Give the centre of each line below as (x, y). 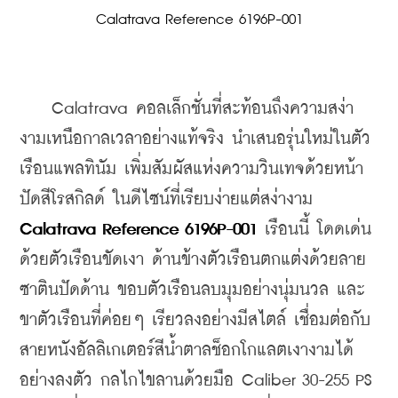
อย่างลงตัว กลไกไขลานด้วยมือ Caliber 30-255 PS (195, 380)
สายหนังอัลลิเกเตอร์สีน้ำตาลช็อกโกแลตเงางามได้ (187, 350)
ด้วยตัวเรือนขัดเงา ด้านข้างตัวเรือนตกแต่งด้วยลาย (193, 259)
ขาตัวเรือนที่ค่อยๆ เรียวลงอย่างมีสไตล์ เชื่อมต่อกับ (195, 320)
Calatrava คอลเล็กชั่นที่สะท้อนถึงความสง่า (187, 108)
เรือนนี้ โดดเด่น (314, 229)
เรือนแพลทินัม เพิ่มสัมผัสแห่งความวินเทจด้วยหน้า (191, 169)
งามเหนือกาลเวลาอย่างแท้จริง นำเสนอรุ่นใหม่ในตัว (195, 139)
